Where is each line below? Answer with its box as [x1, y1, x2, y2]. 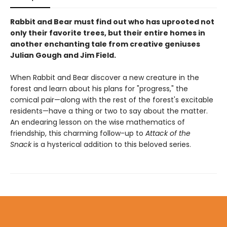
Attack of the [145, 128, 191, 138]
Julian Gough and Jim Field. [10, 50, 116, 60]
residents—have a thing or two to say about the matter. [10, 105, 208, 116]
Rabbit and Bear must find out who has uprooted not [10, 16, 214, 27]
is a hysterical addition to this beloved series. [31, 139, 191, 149]
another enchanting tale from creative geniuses [10, 39, 200, 49]
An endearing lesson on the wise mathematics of [10, 117, 185, 127]
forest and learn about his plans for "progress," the [10, 83, 188, 94]
